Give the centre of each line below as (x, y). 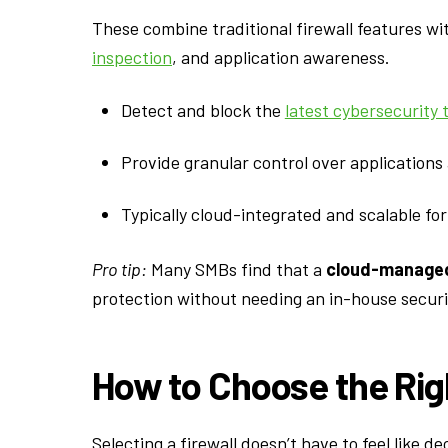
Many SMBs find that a (236, 268)
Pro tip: (119, 268)
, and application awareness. (281, 57)
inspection (132, 57)
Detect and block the (202, 109)
